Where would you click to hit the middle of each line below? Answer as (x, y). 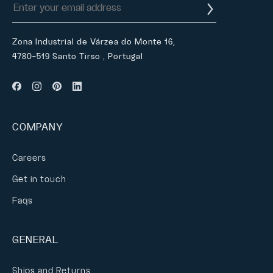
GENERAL (35, 240)
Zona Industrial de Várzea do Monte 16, (94, 41)
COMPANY (38, 127)
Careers (29, 158)
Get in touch (39, 179)
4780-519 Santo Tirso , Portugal (78, 56)
